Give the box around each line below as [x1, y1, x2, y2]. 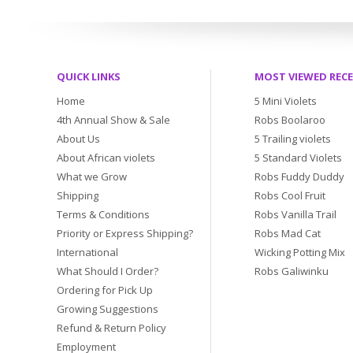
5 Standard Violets [255, 150, 342, 165]
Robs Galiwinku [255, 264, 329, 278]
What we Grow [57, 169, 127, 184]
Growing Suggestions [57, 302, 158, 316]
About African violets [57, 150, 155, 165]
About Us [57, 132, 100, 146]
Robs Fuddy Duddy [255, 169, 344, 184]
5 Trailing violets [255, 132, 331, 146]
